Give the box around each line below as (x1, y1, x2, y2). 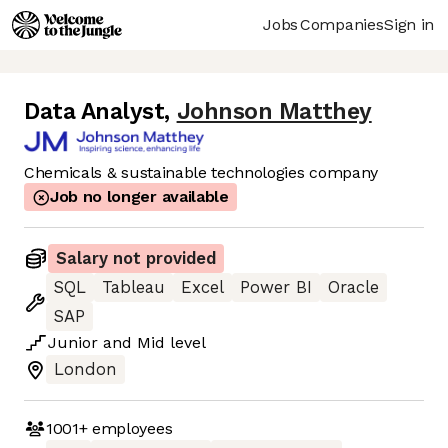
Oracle (328, 278, 379, 298)
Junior (48, 333, 98, 353)
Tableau (102, 278, 165, 298)
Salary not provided (56, 249, 216, 269)
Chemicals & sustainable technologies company (24, 163, 378, 183)
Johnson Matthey (176, 98, 372, 126)
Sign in (384, 14, 434, 34)
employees (87, 418, 173, 438)
